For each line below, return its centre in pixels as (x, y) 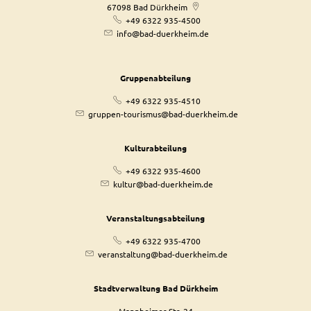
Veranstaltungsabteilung (155, 218)
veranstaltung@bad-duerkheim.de (163, 254)
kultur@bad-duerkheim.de (163, 184)
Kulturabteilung (155, 148)
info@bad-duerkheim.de (163, 33)
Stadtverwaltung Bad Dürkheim (155, 288)
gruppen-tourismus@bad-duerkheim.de (163, 114)
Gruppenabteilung (155, 78)
